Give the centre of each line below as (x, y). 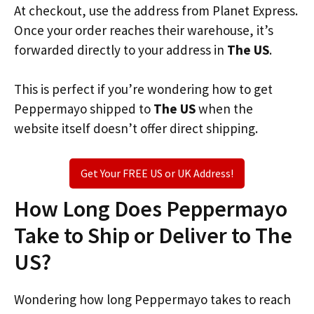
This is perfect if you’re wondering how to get (143, 89)
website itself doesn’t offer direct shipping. (136, 128)
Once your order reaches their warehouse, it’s (144, 30)
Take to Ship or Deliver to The (153, 235)
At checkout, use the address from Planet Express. (156, 10)
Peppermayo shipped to (84, 109)
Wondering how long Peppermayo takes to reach (152, 299)
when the (224, 109)
